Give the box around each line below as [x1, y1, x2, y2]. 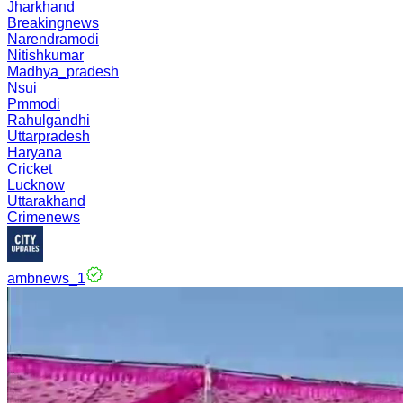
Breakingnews [7, 15, 99, 31]
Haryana [7, 145, 62, 160]
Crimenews [7, 210, 80, 225]
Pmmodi [7, 96, 60, 112]
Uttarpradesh [7, 129, 90, 144]
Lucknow [7, 177, 65, 193]
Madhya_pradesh [7, 64, 119, 79]
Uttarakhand [7, 193, 85, 209]
